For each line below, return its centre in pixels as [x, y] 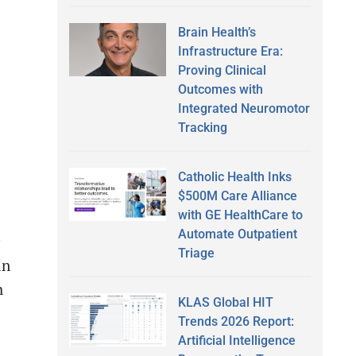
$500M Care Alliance [237, 195]
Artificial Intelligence [236, 340]
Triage [196, 253]
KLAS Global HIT [225, 302]
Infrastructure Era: [230, 51]
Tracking [202, 127]
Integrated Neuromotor [244, 108]
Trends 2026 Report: [236, 321]
